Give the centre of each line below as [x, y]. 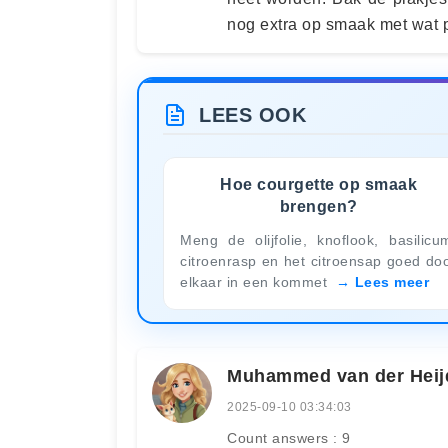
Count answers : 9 [289, 437]
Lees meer [391, 281]
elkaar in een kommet [256, 281]
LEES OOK [252, 114]
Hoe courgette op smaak [318, 184]
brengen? [318, 206]
